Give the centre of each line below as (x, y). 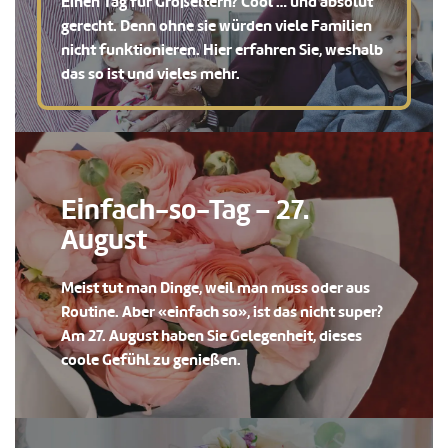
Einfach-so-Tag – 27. (185, 210)
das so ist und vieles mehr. (150, 73)
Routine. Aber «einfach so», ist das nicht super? (222, 311)
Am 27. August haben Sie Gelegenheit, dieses (211, 335)
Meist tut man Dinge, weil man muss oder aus (215, 287)
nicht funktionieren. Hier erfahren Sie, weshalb (222, 49)
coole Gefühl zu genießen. (151, 359)
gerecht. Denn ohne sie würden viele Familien (216, 25)
